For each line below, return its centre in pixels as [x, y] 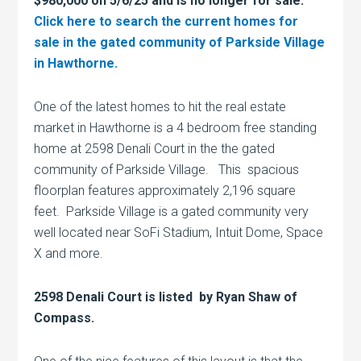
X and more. [69, 253]
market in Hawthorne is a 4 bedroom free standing [176, 127]
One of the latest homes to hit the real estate [160, 106]
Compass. [64, 317]
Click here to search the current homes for [166, 21]
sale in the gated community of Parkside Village [180, 42]
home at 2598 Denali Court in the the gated [155, 148]
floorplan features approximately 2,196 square [165, 190]
